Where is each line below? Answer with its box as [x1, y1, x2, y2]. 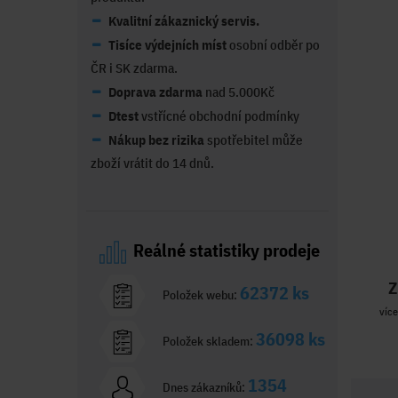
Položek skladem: [160, 332, 256, 349]
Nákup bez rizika [108, 131, 204, 148]
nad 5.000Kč [203, 83, 275, 100]
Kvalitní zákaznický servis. [108, 12, 259, 29]
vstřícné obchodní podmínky [139, 107, 299, 124]
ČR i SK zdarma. [91, 59, 178, 76]
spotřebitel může [204, 131, 303, 148]
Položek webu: [160, 286, 240, 303]
